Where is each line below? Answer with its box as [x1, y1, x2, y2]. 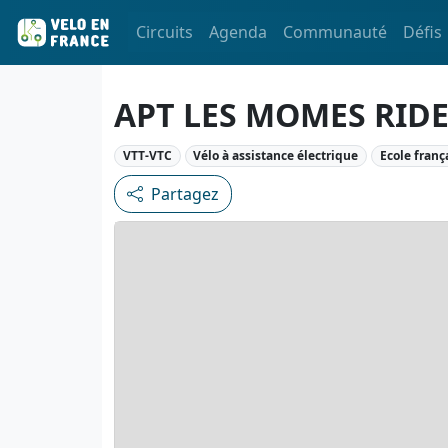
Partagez [151, 183, 219, 206]
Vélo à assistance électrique [193, 147, 359, 164]
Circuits [136, 21, 193, 44]
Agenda [209, 21, 267, 44]
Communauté [283, 21, 387, 44]
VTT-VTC [122, 147, 172, 164]
